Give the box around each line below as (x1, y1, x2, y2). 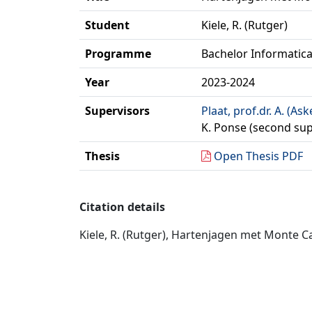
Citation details (79, 199, 165, 214)
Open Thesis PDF (214, 148, 303, 164)
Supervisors (85, 103, 150, 118)
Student (85, 17, 130, 33)
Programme (85, 46, 151, 61)
